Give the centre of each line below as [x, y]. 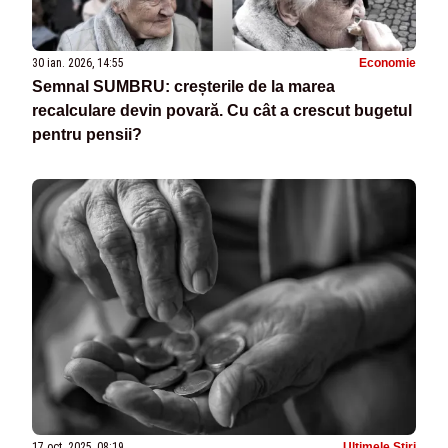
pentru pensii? [87, 134]
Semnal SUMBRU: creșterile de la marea [183, 86]
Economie [387, 62]
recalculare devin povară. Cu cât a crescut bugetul [222, 110]
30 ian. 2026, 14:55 [78, 62]
